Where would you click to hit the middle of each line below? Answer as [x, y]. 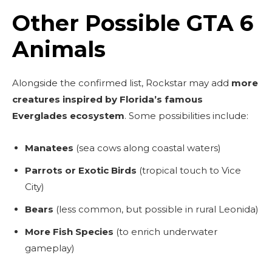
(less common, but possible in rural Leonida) [156, 209]
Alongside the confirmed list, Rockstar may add [122, 83]
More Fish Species [69, 231]
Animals [59, 49]
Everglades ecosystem [68, 115]
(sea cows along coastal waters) [147, 148]
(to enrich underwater [165, 231]
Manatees [49, 148]
